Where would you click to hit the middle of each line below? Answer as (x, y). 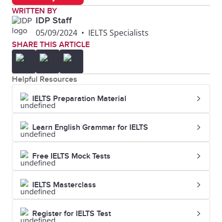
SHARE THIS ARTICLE (51, 45)
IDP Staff (54, 21)
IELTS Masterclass (64, 185)
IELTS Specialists (118, 33)
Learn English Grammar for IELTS (90, 127)
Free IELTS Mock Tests (71, 156)
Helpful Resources (45, 79)
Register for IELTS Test (72, 214)
